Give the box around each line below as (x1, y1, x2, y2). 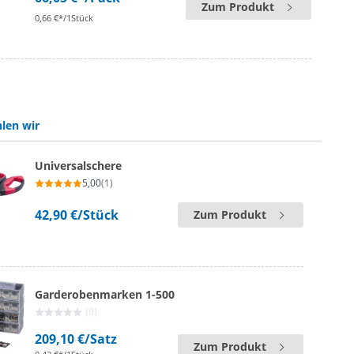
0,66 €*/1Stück (35, 12, 94, 24)
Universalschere (35, 158, 122, 173)
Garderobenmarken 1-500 (35, 287, 175, 302)
